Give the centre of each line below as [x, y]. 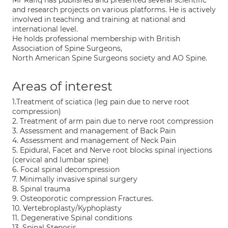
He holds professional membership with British [96, 39]
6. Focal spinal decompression [66, 169]
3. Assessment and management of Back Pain [94, 131]
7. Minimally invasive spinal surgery [75, 179]
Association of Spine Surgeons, [67, 48]
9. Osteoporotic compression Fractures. [83, 198]
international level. [45, 29]
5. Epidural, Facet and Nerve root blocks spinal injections [112, 150]
